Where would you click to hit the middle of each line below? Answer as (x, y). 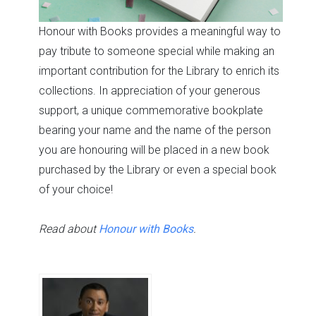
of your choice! (76, 189)
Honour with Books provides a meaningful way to (160, 31)
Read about (69, 229)
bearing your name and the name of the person (155, 130)
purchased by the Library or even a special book (158, 169)
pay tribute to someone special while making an (157, 51)
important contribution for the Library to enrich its (159, 71)
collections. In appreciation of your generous (150, 90)
